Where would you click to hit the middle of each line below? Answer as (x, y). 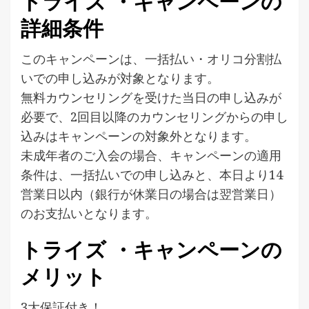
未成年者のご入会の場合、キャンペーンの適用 (151, 155)
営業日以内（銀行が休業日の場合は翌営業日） (151, 194)
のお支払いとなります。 (89, 213)
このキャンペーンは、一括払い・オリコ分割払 (151, 59)
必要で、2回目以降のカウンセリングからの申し (154, 117)
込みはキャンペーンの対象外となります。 (139, 136)
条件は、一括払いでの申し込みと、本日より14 (152, 175)
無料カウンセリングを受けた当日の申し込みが (151, 97)
